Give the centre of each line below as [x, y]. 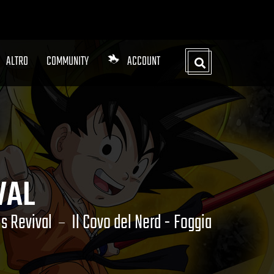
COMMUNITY [68, 61]
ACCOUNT [144, 61]
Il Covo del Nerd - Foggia [142, 223]
